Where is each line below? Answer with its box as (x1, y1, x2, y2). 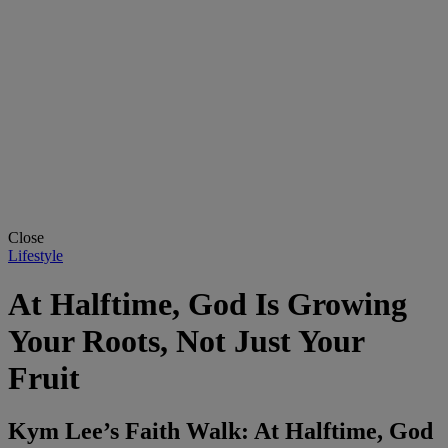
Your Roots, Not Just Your (8, 323, 364, 359)
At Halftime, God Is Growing (8, 286, 407, 322)
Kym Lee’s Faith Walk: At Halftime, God (8, 418, 433, 445)
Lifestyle (8, 246, 63, 264)
